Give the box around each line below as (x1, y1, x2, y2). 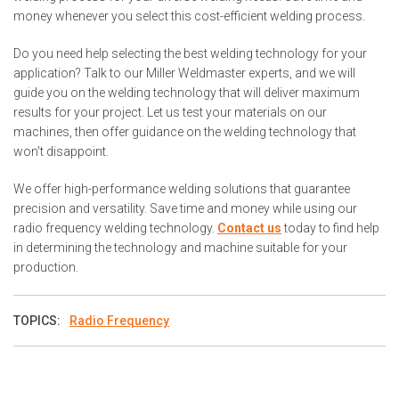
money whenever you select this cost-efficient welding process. (13, 9, 365, 24)
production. (13, 260, 78, 275)
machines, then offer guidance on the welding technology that (13, 125, 356, 140)
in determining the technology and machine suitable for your (13, 240, 347, 256)
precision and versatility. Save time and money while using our (13, 201, 357, 216)
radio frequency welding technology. (13, 221, 217, 236)
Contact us (217, 221, 281, 236)
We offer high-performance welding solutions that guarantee (13, 182, 350, 197)
